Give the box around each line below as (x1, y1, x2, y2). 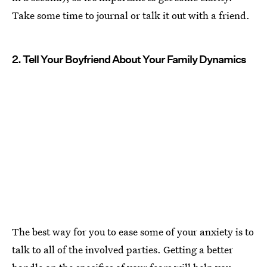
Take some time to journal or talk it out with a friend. (12, 8, 250, 22)
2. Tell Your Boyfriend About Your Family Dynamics (12, 52, 246, 66)
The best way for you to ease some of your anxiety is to (12, 225, 254, 239)
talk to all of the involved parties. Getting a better (12, 243, 233, 257)
